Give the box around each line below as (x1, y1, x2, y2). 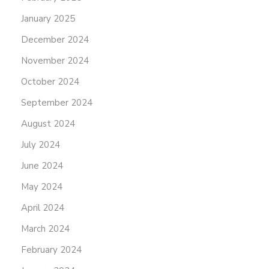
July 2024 (21, 139, 60, 151)
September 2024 (21, 97, 92, 109)
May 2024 (21, 181, 62, 193)
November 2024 (21, 55, 89, 67)
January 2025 (21, 13, 75, 25)
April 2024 (21, 202, 64, 214)
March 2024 (21, 223, 70, 235)
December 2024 (21, 34, 89, 46)
